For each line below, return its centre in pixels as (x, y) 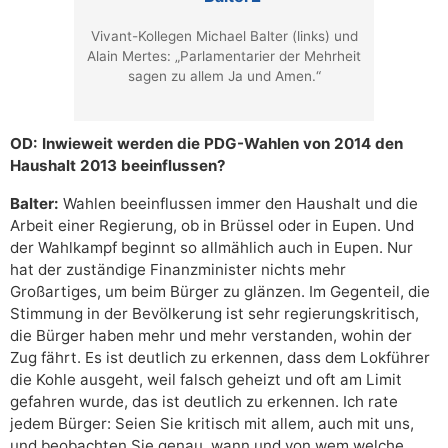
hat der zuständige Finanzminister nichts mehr (178, 270)
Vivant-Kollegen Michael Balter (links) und (224, 36)
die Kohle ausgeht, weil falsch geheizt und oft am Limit (206, 380)
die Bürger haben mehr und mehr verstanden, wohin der (211, 336)
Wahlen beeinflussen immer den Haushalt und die (240, 204)
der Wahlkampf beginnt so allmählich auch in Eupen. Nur (211, 248)
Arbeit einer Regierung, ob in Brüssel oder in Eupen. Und (212, 226)
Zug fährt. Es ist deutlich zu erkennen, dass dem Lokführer (220, 358)
